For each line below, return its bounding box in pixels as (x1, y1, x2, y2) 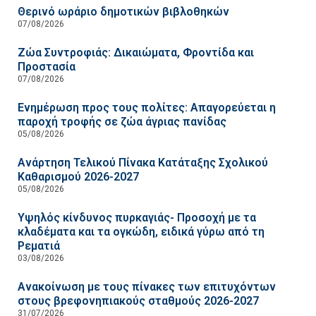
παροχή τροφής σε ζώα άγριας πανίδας (18, 114, 226, 128)
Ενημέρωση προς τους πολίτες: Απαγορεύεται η (18, 100, 276, 114)
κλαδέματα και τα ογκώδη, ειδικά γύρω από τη (18, 224, 265, 238)
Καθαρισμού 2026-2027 (18, 169, 139, 183)
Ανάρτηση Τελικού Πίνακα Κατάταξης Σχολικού (18, 155, 268, 169)
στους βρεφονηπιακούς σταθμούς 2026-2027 (18, 293, 259, 308)
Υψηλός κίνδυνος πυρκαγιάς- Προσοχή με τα (18, 210, 256, 224)
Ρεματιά (18, 238, 60, 253)
